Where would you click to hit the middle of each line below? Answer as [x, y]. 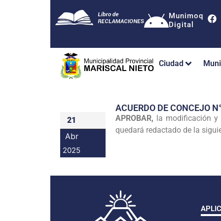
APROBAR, [134, 118]
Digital [181, 25]
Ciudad [171, 64]
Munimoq [186, 16]
